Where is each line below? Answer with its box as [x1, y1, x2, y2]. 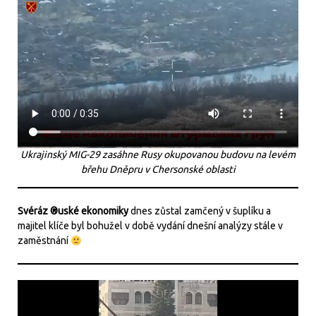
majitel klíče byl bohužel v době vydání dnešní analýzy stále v [18, 220, 283, 232]
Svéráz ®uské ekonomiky [18, 205, 128, 217]
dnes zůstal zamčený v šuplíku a [128, 205, 271, 217]
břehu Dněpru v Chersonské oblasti [80, 164, 236, 176]
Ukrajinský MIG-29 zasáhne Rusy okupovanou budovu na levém [20, 149, 296, 161]
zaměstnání [18, 235, 71, 247]
